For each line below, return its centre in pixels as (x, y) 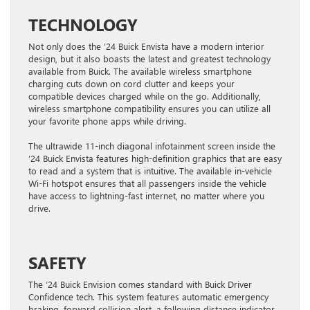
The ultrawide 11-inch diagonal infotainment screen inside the (152, 145)
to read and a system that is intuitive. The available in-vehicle (150, 170)
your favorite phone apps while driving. (107, 120)
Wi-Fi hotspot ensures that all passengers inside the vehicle (147, 183)
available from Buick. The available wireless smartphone (140, 71)
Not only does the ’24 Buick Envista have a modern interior (146, 46)
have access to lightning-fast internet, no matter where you (146, 195)
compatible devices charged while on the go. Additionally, (145, 95)
